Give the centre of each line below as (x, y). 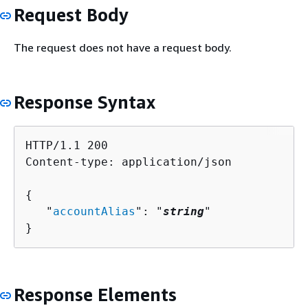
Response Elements (95, 295)
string (184, 211)
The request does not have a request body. (123, 47)
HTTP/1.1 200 (67, 145)
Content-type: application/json (129, 162)
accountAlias (94, 211)
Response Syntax (85, 102)
